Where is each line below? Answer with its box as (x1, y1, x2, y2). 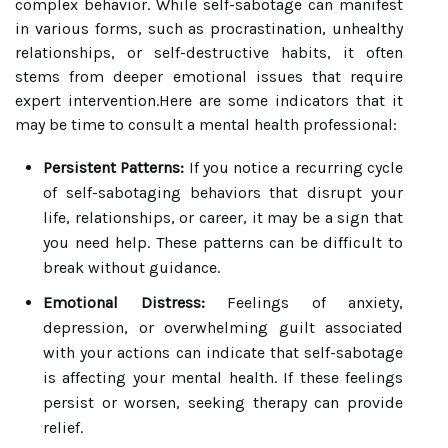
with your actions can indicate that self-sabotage (43, 343, 403, 362)
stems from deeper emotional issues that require (15, 67, 403, 86)
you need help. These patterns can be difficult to (43, 233, 403, 252)
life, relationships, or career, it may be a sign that (43, 208, 403, 227)
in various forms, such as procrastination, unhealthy (15, 19, 403, 38)
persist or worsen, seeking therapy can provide (43, 393, 403, 412)
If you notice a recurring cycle (184, 158, 404, 177)
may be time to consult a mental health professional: (15, 115, 397, 134)
